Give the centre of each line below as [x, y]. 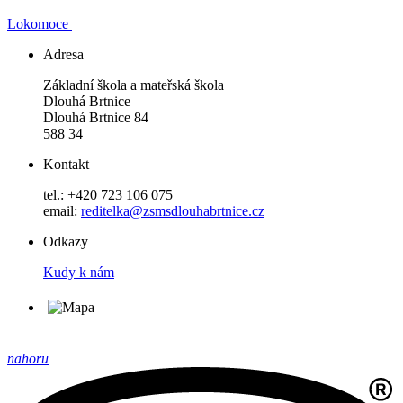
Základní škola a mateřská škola [134, 85]
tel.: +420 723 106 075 [108, 195]
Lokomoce [40, 24]
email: [62, 211]
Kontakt [66, 165]
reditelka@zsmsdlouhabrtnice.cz [173, 211]
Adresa [63, 55]
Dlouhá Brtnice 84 [96, 118]
